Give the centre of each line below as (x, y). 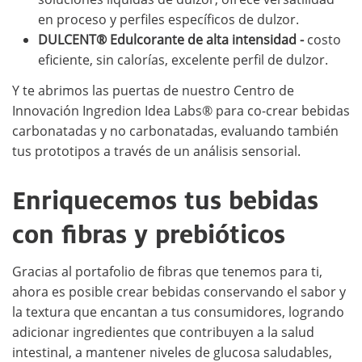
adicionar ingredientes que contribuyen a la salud (163, 332)
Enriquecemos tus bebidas (165, 200)
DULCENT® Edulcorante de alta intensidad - (171, 40)
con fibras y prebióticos (149, 234)
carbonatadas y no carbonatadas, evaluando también (175, 130)
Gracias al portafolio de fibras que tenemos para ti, (167, 271)
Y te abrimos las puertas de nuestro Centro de (153, 90)
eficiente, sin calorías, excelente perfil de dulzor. (183, 60)
